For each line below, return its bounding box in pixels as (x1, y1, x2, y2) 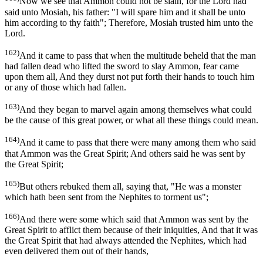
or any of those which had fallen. (5, 82, 126, 92)
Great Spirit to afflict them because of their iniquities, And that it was (5, 225, 258, 235)
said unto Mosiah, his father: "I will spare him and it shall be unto (5, 6, 245, 17)
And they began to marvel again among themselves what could (19, 104, 252, 115)
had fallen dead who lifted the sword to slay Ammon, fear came (5, 60, 239, 71)
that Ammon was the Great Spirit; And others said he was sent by (5, 148, 245, 159)
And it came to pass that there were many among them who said (19, 137, 256, 148)
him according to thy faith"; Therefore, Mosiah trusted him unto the (5, 17, 253, 28)
